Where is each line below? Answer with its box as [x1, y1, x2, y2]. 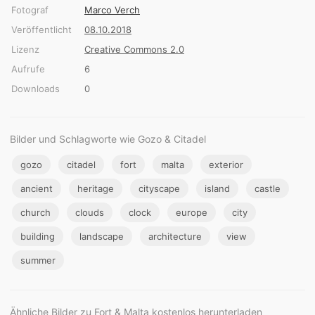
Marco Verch [84, 4, 140, 16]
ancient [20, 183, 53, 195]
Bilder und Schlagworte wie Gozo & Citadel [10, 133, 206, 146]
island [205, 183, 230, 195]
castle [255, 183, 281, 195]
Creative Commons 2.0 [84, 44, 184, 56]
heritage [77, 183, 114, 195]
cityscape [139, 183, 180, 195]
